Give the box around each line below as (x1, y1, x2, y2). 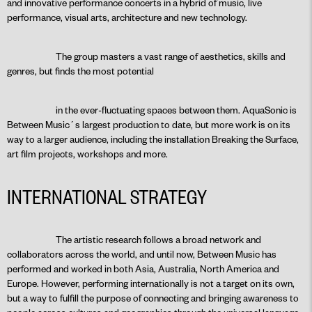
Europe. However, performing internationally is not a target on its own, (7, 277, 295, 289)
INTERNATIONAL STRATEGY (7, 183, 207, 209)
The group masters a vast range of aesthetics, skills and (56, 50, 286, 62)
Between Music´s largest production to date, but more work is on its (7, 118, 290, 130)
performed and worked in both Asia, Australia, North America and (7, 263, 279, 274)
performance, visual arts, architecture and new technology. (7, 11, 247, 23)
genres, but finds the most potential (7, 65, 154, 77)
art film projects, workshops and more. (7, 148, 168, 159)
